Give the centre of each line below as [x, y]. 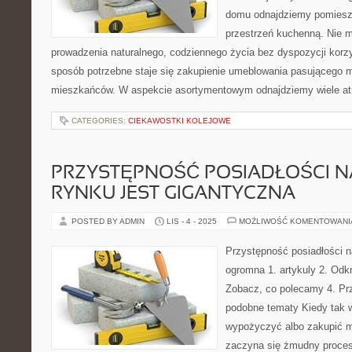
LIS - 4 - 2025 [192, 221]
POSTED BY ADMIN [109, 221]
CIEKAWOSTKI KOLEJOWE [180, 121]
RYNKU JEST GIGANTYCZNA [173, 194]
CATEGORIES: [100, 121]
